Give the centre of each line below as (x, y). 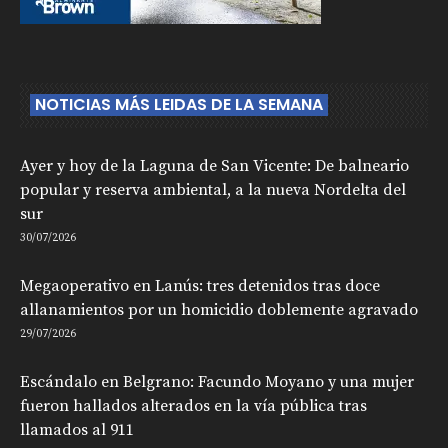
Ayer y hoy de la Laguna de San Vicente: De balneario (214, 166)
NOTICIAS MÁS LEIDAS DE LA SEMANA (179, 105)
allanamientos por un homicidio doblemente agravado (219, 310)
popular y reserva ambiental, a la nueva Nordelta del (213, 190)
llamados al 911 (77, 430)
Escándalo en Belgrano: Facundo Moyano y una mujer (217, 382)
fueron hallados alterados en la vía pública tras (193, 406)
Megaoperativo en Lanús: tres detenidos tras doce (200, 286)
